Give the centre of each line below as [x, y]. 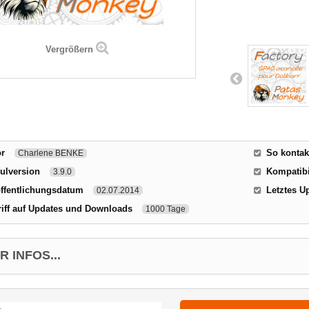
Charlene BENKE [51, 153]
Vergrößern [69, 49]
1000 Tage [166, 209]
